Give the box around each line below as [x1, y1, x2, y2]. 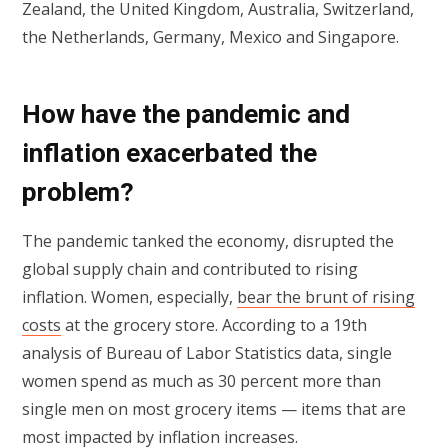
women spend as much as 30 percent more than [22, 370, 381, 393]
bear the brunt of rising [237, 286, 415, 309]
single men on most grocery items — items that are [22, 398, 406, 421]
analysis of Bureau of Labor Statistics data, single [22, 342, 392, 365]
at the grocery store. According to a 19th [61, 314, 367, 337]
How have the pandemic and [22, 98, 350, 129]
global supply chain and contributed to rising [22, 258, 358, 281]
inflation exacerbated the [22, 137, 317, 168]
